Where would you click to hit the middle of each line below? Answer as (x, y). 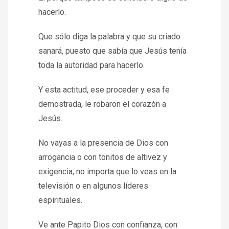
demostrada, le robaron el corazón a (102, 104)
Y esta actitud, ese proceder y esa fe (104, 90)
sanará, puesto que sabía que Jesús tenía (112, 51)
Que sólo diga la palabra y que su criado (109, 37)
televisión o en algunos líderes (93, 186)
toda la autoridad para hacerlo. (91, 65)
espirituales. (60, 200)
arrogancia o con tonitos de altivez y (103, 157)
